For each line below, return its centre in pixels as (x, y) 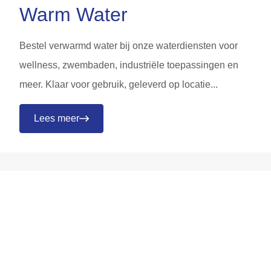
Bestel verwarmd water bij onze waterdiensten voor (129, 45)
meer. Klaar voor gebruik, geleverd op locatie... (119, 84)
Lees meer (57, 118)
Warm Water (73, 14)
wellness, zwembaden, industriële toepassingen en (129, 65)
